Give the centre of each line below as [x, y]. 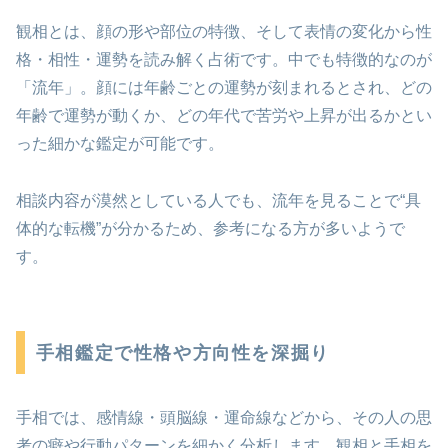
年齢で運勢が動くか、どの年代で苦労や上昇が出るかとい [224, 116]
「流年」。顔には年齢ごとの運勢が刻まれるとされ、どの [224, 88]
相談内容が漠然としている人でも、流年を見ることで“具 [218, 200]
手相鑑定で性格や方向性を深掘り [182, 352]
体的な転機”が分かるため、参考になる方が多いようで [210, 228]
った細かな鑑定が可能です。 [120, 144]
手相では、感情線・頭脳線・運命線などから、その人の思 [224, 417]
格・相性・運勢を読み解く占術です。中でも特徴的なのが [224, 60]
